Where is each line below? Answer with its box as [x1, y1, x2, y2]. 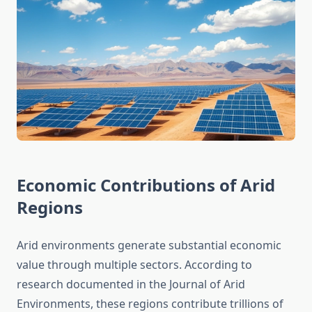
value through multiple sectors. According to [17, 257, 252, 273]
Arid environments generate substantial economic [17, 237, 281, 253]
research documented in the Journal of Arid [17, 276, 245, 292]
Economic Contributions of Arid [17, 173, 275, 197]
